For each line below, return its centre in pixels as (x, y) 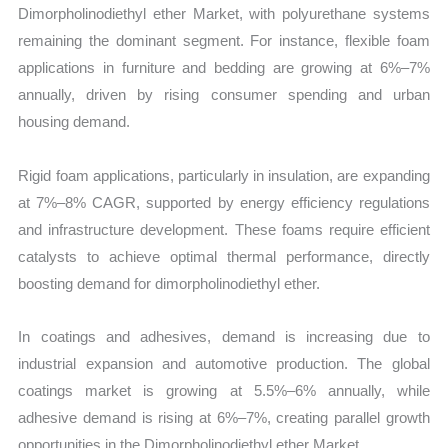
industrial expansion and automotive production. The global (224, 363)
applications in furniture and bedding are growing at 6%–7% (224, 68)
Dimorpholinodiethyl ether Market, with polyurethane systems (224, 14)
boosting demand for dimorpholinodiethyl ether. (169, 283)
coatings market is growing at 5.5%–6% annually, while (224, 390)
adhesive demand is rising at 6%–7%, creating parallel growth (224, 417)
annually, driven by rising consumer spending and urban (224, 95)
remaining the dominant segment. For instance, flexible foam (224, 41)
